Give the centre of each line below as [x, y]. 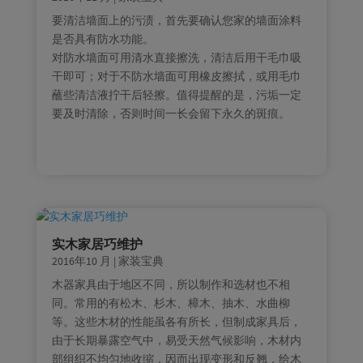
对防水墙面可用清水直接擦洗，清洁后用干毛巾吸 [176, 57]
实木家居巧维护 [97, 244]
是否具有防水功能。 [102, 38]
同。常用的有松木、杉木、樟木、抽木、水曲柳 [171, 303]
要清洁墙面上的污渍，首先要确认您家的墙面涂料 [176, 20]
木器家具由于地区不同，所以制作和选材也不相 [171, 285]
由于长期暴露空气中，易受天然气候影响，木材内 [176, 341]
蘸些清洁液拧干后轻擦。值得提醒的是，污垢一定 [176, 94]
